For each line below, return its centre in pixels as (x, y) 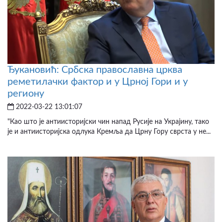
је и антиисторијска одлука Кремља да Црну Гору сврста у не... (109, 132)
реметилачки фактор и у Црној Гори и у (98, 82)
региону (26, 94)
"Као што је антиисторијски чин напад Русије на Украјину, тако (108, 122)
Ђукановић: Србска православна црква (95, 70)
